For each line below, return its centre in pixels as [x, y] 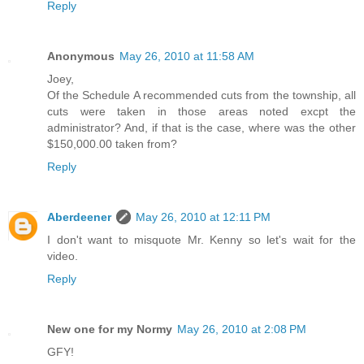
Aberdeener [79, 217]
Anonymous [81, 56]
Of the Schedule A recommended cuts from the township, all [201, 95]
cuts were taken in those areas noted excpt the [201, 111]
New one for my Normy [110, 329]
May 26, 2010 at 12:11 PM [203, 217]
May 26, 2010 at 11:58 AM [187, 56]
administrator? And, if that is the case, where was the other [201, 127]
